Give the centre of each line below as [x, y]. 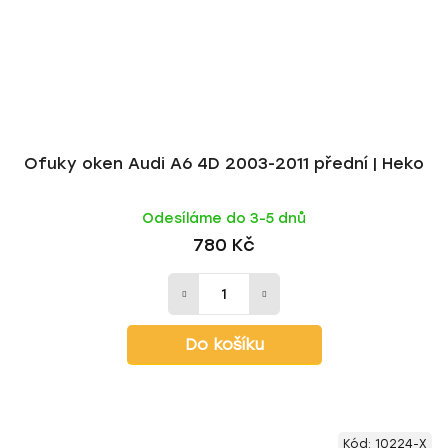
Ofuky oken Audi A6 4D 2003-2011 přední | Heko [224, 163]
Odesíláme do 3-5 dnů [224, 218]
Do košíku [224, 344]
